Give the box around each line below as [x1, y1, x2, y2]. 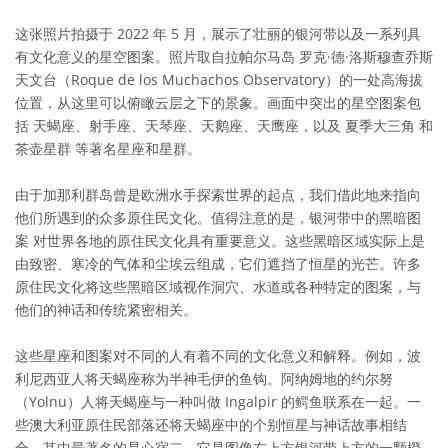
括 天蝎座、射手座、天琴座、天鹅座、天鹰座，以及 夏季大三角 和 [15, 116, 433, 136]
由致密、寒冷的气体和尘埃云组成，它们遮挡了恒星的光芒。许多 [15, 254, 421, 274]
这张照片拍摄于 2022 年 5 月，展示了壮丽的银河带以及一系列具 [15, 24, 421, 44]
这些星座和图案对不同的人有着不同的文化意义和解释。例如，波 [15, 346, 421, 366]
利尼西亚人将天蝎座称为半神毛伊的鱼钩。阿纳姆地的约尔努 [15, 369, 393, 389]
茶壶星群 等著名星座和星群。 [15, 139, 201, 159]
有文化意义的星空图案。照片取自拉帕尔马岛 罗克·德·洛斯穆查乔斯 [15, 47, 433, 67]
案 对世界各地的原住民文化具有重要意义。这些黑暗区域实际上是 [15, 231, 425, 251]
